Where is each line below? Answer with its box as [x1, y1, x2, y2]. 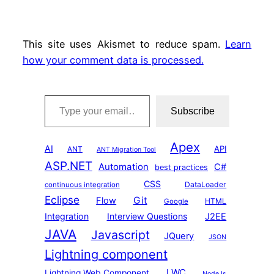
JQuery [164, 230, 194, 242]
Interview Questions [106, 210, 187, 221]
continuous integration [44, 180, 120, 189]
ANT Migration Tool [97, 145, 157, 154]
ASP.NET [44, 158, 92, 173]
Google [163, 196, 188, 206]
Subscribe [171, 106, 215, 117]
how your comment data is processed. [22, 54, 204, 67]
